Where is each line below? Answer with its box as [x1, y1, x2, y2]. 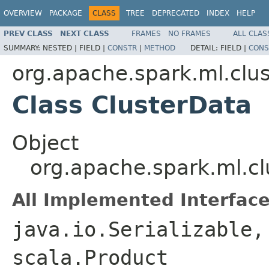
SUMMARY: [4, 43, 43, 52]
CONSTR [107, 43, 137, 52]
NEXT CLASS [60, 29, 109, 38]
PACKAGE [49, 9, 82, 17]
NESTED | [43, 43, 79, 52]
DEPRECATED [152, 9, 199, 17]
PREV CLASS [4, 29, 53, 38]
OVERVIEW [4, 9, 42, 17]
